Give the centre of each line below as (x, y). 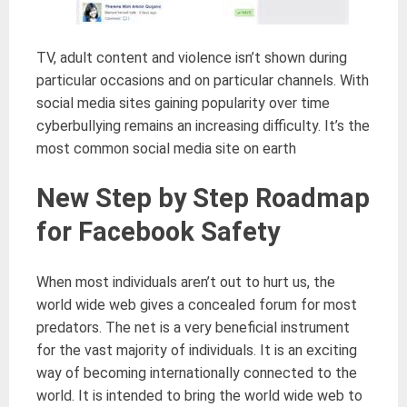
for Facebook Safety (158, 231)
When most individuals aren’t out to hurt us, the (186, 282)
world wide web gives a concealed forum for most (197, 304)
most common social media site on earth (166, 148)
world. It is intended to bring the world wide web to (199, 395)
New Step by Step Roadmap (203, 198)
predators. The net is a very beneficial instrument (193, 327)
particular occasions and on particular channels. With (203, 80)
